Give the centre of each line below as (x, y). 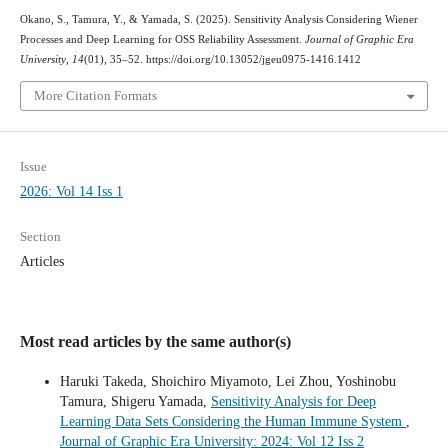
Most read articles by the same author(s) (155, 342)
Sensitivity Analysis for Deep (293, 402)
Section (40, 237)
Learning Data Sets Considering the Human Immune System (232, 422)
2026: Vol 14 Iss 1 (71, 192)
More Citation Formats (95, 95)
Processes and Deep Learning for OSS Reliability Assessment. (162, 40)
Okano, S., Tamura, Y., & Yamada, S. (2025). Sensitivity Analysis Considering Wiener (218, 20)
